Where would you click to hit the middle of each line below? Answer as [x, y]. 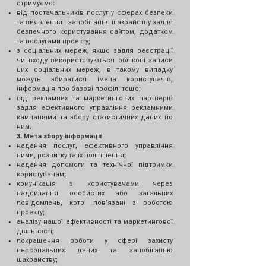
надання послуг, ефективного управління [95, 145]
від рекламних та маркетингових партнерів [95, 98]
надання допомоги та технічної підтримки [95, 164]
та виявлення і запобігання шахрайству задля [95, 22]
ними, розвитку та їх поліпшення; [71, 155]
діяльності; [35, 231]
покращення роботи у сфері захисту [95, 240]
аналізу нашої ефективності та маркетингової [95, 221]
